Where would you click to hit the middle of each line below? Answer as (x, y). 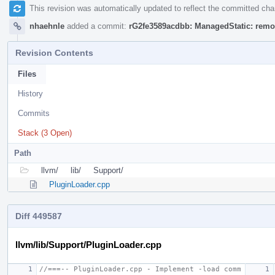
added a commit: (97, 26)
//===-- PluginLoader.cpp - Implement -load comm (140, 269)
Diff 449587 (39, 216)
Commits (34, 113)
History (30, 93)
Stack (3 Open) (45, 133)
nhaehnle (47, 26)
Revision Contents (54, 52)
